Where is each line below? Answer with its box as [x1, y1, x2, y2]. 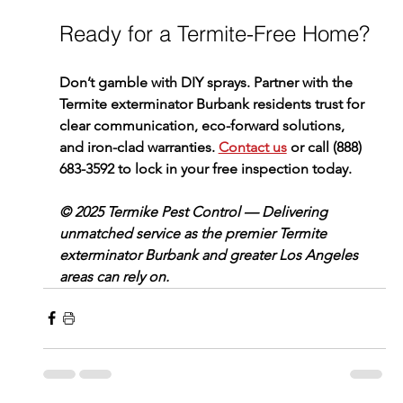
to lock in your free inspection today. [113, 159, 352, 177]
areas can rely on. [58, 267, 169, 285]
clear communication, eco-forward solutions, [58, 116, 348, 134]
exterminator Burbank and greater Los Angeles [58, 246, 362, 264]
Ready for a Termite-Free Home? [58, 20, 370, 47]
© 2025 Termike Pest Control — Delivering [58, 202, 331, 220]
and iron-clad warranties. [58, 138, 219, 156]
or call [286, 138, 333, 156]
